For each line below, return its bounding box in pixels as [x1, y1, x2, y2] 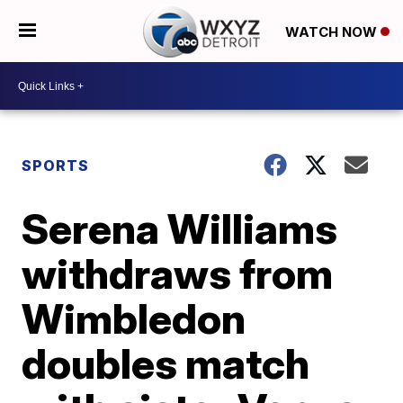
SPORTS [22, 157, 90, 175]
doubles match [22, 338, 310, 389]
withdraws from [22, 248, 334, 299]
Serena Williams [22, 203, 338, 254]
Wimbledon [22, 293, 246, 344]
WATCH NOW [284, 22, 381, 40]
